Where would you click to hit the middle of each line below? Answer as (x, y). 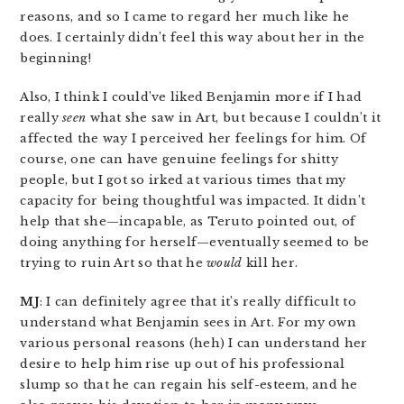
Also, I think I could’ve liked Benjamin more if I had (191, 96)
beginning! (55, 58)
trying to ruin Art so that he (114, 262)
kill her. (270, 262)
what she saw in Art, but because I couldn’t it (234, 117)
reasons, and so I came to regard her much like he (185, 16)
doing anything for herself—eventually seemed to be (195, 242)
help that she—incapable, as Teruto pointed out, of (188, 221)
